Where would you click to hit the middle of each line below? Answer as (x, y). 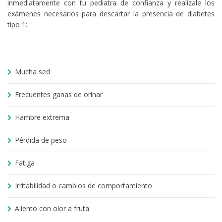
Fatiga (25, 163)
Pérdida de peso (41, 140)
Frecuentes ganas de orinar (59, 94)
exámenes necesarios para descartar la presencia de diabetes (111, 13)
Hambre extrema (42, 117)
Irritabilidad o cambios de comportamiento (83, 185)
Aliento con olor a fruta (52, 208)
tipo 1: (17, 24)
